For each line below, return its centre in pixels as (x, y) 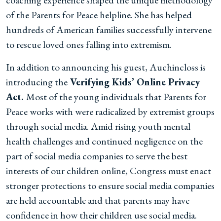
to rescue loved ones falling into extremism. (90, 44)
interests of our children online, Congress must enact (109, 171)
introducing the (37, 82)
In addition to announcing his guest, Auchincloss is (106, 67)
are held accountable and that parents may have (98, 200)
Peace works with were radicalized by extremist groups (110, 111)
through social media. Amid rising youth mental (98, 126)
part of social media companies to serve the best (97, 156)
